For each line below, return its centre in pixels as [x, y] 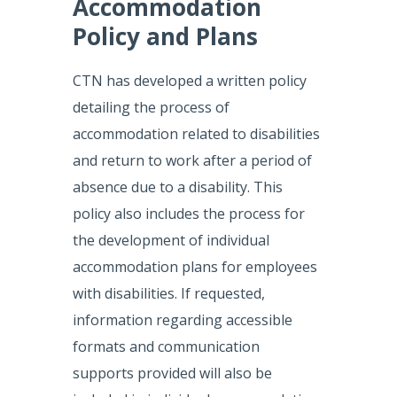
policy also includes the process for [189, 214]
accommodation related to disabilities [197, 134]
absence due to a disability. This [178, 187]
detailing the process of [152, 108]
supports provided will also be [173, 374]
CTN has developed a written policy [190, 81]
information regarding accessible [183, 320]
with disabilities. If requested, [169, 294]
